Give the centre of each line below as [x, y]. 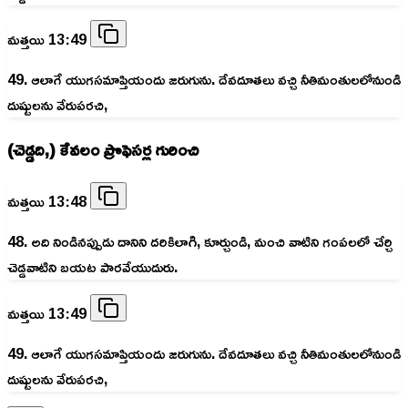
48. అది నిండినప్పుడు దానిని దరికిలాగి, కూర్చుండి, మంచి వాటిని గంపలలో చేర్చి [200, 241]
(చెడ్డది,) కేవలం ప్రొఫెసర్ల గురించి [103, 149]
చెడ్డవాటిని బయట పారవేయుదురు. [92, 266]
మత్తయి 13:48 [49, 201]
